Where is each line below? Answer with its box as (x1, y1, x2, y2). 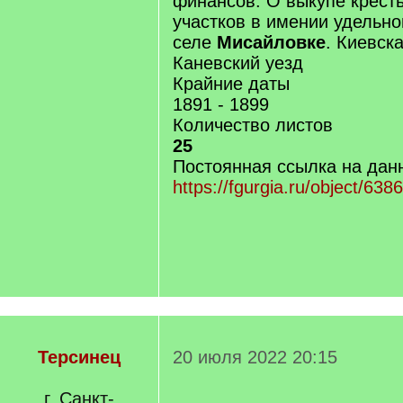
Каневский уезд (173, 53, 303, 73)
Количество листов (173, 115, 333, 135)
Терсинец (38, 347, 121, 367)
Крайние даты (173, 74, 290, 94)
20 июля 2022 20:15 (173, 347, 337, 367)
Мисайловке (217, 32, 326, 52)
